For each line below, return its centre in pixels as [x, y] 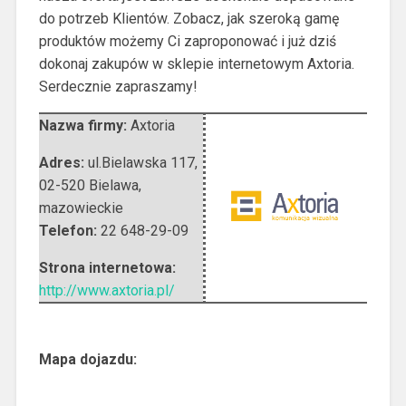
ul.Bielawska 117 [141, 163]
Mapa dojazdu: [87, 360]
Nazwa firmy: [84, 126]
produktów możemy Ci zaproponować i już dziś [187, 42]
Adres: [63, 163]
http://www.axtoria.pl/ [106, 291]
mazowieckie [81, 208]
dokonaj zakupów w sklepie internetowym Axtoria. [196, 64]
